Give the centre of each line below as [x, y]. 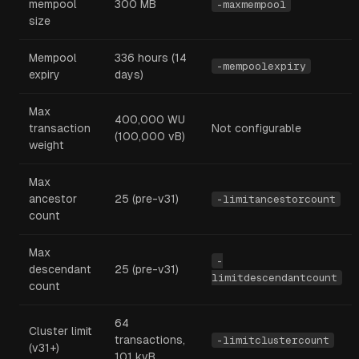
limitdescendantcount [274, 278]
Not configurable [256, 128]
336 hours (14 [151, 58]
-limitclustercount [273, 340]
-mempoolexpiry [261, 66]
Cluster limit [61, 331]
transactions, [150, 340]
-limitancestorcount [276, 199]
